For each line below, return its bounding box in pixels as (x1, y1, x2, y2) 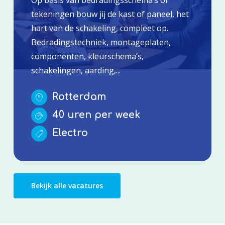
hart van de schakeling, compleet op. (31, 22, 168, 34)
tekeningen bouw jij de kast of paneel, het (31, 8, 189, 20)
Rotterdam (49, 91, 106, 102)
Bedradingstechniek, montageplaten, (31, 36, 171, 48)
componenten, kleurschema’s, (31, 50, 144, 62)
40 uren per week (49, 109, 140, 120)
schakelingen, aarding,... (31, 64, 121, 76)
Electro (49, 127, 88, 138)
